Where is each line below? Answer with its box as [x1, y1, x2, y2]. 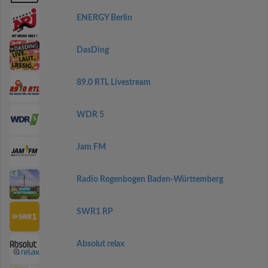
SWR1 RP [76, 208, 113, 216]
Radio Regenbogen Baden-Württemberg [76, 175, 223, 184]
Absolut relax [76, 240, 124, 248]
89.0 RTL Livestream [76, 78, 151, 87]
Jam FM [76, 143, 106, 151]
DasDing [76, 46, 109, 54]
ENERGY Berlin [76, 14, 132, 22]
